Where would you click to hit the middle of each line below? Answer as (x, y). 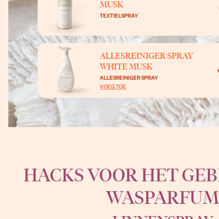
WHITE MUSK (126, 67)
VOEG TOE (113, 87)
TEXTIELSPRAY (119, 15)
